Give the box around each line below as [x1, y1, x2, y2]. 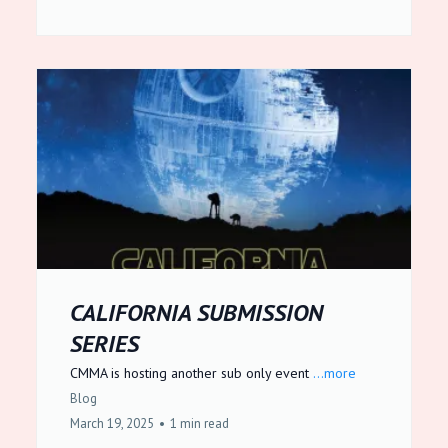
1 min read [170, 415, 229, 432]
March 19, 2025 [70, 415, 154, 432]
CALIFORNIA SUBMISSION [70, 297, 323, 328]
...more [313, 364, 356, 382]
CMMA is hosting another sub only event [70, 364, 313, 382]
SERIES [70, 328, 139, 359]
